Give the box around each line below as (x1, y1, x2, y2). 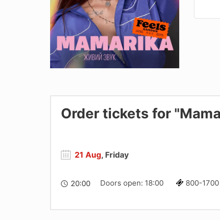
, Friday (101, 150, 129, 160)
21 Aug (75, 150, 101, 160)
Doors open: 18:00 (100, 178, 164, 188)
